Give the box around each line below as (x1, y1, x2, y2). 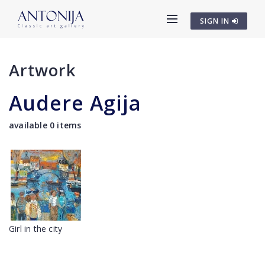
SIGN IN (200, 16, 232, 26)
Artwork (9, 59, 76, 81)
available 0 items (9, 119, 82, 131)
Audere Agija (9, 89, 141, 117)
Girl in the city (9, 223, 63, 234)
